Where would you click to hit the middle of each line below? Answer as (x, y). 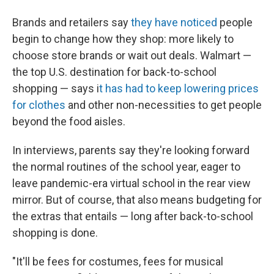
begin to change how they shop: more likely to (123, 39)
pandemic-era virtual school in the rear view (146, 183)
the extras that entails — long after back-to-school (133, 216)
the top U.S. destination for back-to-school (114, 72)
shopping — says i (56, 88)
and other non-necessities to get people (164, 105)
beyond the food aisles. (69, 121)
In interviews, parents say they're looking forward (131, 150)
